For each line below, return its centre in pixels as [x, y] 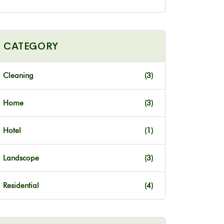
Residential [21, 185]
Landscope [21, 158]
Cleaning [18, 75]
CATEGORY [31, 46]
